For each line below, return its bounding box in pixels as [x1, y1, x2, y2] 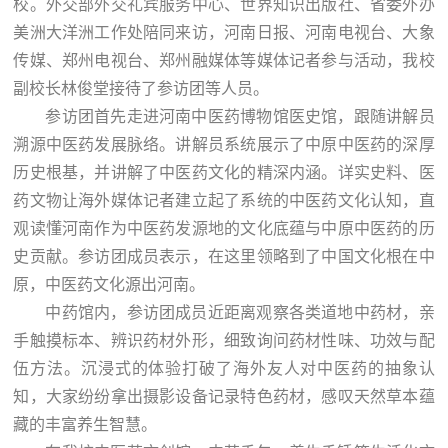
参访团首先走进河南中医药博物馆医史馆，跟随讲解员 [45, 108, 435, 126]
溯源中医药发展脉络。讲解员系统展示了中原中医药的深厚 [13, 136, 435, 154]
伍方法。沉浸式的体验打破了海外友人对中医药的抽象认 [13, 360, 435, 378]
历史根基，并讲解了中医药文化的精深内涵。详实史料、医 [13, 164, 435, 182]
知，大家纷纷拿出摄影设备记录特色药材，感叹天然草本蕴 [13, 388, 435, 406]
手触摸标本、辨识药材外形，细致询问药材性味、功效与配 [13, 332, 435, 350]
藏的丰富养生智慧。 [13, 416, 158, 434]
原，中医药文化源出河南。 [13, 276, 206, 294]
